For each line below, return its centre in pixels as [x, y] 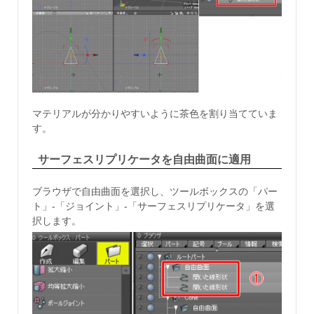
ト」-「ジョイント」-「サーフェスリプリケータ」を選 [153, 206]
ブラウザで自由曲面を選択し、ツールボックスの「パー [155, 192]
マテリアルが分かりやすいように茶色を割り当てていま [155, 113]
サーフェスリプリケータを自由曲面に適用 [144, 160]
